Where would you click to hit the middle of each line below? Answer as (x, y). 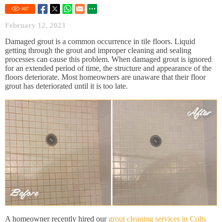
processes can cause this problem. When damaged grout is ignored (108, 59)
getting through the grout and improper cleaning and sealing (98, 50)
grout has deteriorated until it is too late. (66, 86)
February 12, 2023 (35, 25)
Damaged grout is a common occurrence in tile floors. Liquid (100, 41)
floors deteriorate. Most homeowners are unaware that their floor (105, 77)
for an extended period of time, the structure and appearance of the (108, 68)
